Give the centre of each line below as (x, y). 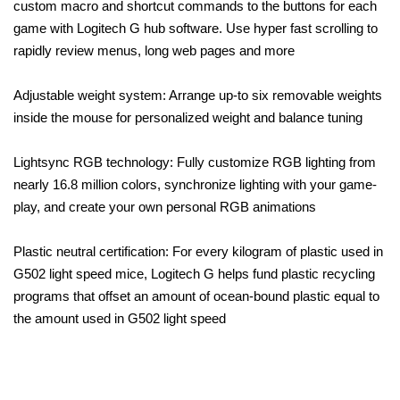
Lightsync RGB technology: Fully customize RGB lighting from (195, 162)
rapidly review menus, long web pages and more (154, 50)
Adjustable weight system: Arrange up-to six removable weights (198, 95)
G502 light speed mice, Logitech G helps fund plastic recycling (194, 273)
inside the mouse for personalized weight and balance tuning (188, 117)
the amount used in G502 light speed (120, 318)
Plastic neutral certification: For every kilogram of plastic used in (198, 251)
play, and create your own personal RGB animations (165, 206)
